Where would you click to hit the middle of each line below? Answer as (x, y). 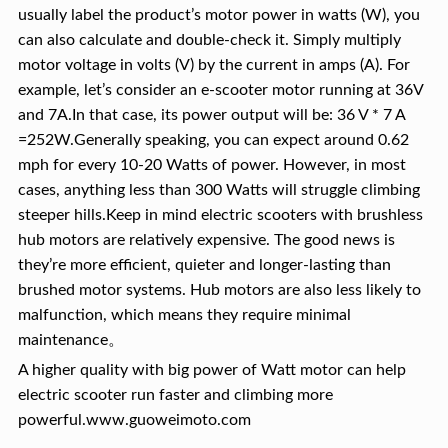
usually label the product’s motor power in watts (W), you (218, 15)
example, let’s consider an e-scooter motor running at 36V (220, 90)
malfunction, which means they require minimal (184, 315)
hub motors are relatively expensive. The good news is (206, 240)
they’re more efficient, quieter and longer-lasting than (204, 265)
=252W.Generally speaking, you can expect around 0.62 (213, 140)
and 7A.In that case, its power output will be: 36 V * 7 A (211, 115)
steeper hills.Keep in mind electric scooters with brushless (220, 215)
